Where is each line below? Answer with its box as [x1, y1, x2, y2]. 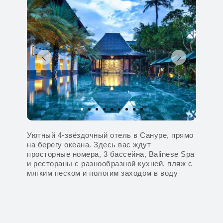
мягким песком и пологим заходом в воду [27, 169, 178, 177]
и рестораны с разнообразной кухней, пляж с [27, 159, 192, 168]
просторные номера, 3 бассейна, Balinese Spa [27, 150, 195, 158]
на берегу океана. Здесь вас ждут [27, 140, 151, 149]
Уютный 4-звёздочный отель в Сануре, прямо [27, 131, 194, 139]
